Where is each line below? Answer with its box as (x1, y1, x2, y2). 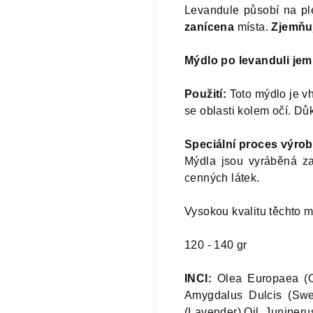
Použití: (184, 87, 230, 100)
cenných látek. (184, 171, 260, 184)
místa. (234, 20, 272, 33)
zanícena (184, 20, 235, 33)
